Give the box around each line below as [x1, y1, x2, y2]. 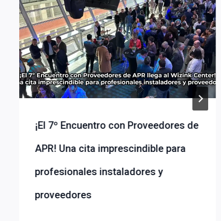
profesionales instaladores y [35, 165, 163, 178]
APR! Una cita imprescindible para [35, 142, 186, 154]
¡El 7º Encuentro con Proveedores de [35, 119, 199, 131]
